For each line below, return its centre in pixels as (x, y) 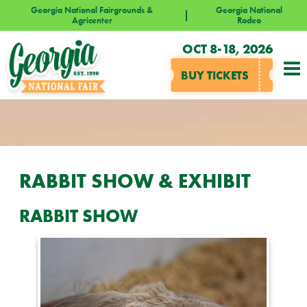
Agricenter (92, 20)
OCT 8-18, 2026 (228, 48)
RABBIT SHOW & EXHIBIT (135, 181)
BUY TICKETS (215, 75)
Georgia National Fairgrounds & (92, 10)
